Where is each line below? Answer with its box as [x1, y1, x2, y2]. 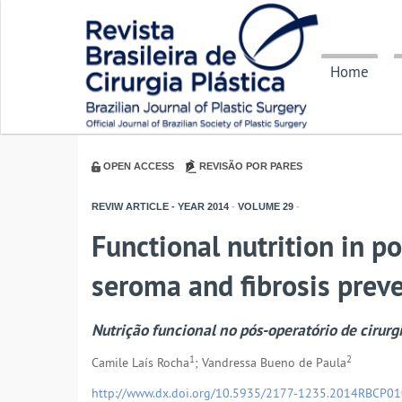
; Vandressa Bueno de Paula [195, 354, 346, 371]
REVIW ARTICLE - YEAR [92, 201, 205, 213]
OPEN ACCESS [103, 161, 174, 171]
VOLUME [235, 201, 280, 213]
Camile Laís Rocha [92, 354, 189, 371]
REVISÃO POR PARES [199, 161, 302, 171]
